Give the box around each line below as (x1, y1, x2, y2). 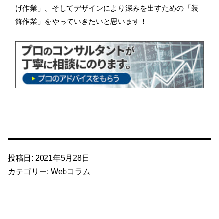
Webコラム (51, 167, 90, 176)
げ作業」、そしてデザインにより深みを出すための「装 (15, 4, 198, 13)
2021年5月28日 (35, 154, 89, 163)
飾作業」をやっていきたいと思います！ (15, 17, 147, 26)
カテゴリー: (8, 167, 51, 176)
